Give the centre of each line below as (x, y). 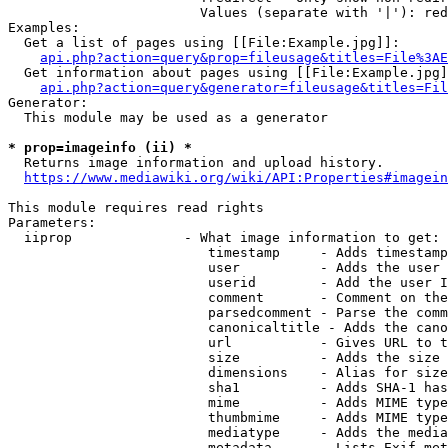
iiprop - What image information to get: (224, 237)
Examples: (44, 27)
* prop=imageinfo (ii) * (100, 147)
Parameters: (52, 222)
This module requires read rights (136, 207)
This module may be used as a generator (168, 117)
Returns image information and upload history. (196, 162)
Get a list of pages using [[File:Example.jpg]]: (204, 42)
